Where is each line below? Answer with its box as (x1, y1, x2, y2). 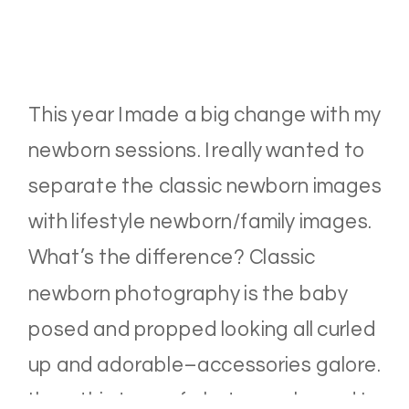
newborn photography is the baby (27, 283, 348, 305)
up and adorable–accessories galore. (27, 355, 382, 376)
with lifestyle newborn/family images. (27, 212, 372, 233)
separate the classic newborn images (27, 176, 383, 197)
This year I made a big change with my (27, 104, 382, 126)
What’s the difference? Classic (27, 247, 316, 268)
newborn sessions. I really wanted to (27, 140, 366, 162)
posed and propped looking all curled (27, 319, 376, 341)
